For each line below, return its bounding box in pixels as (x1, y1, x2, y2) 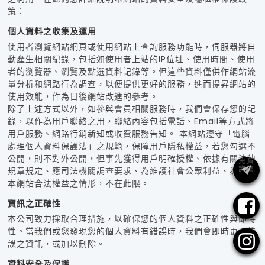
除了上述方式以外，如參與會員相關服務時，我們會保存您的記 (7, 103, 256, 115)
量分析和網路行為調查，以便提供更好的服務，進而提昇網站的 (7, 78, 256, 91)
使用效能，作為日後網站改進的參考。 (7, 91, 159, 103)
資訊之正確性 (7, 198, 61, 210)
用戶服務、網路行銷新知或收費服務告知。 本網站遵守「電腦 (7, 128, 250, 140)
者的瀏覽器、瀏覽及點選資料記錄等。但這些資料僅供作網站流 (7, 66, 256, 78)
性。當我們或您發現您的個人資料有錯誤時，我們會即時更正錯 (7, 225, 256, 238)
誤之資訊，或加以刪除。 (7, 238, 105, 250)
